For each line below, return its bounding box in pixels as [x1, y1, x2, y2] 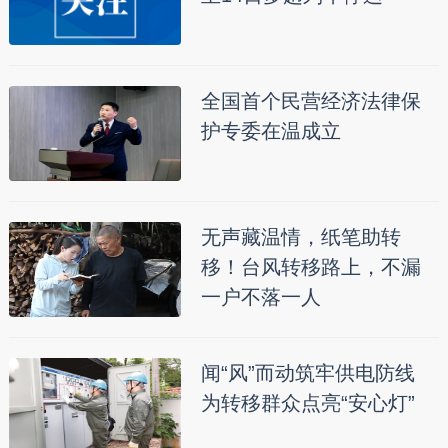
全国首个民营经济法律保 [200, 90, 421, 113]
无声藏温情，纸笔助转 [200, 226, 401, 249]
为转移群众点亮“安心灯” [200, 392, 415, 415]
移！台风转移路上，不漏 [200, 256, 421, 279]
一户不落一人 [200, 286, 321, 309]
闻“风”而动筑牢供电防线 [200, 362, 415, 385]
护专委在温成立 [200, 120, 341, 143]
